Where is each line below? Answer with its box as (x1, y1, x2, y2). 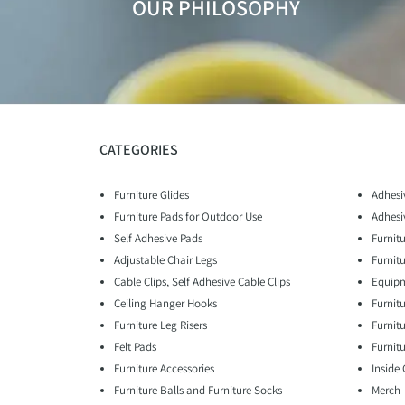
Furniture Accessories (114, 361, 214, 377)
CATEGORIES (99, 140, 178, 160)
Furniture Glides (114, 187, 189, 203)
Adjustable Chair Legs (114, 252, 217, 268)
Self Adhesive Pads (114, 231, 202, 247)
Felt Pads (114, 339, 156, 355)
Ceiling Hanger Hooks (114, 296, 217, 312)
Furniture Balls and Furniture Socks (114, 382, 282, 399)
